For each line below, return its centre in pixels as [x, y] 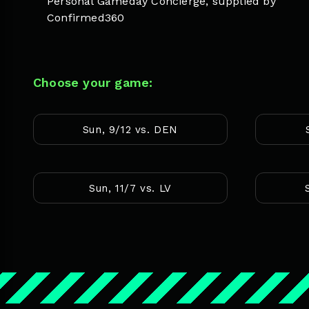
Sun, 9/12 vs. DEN [130, 129]
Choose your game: [93, 82]
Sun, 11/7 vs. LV [130, 188]
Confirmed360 [86, 18]
